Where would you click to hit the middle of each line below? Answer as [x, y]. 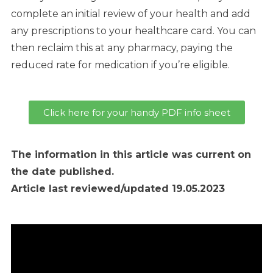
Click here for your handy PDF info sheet [136, 113]
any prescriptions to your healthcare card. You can [133, 31]
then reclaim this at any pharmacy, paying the [122, 48]
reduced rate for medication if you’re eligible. [120, 65]
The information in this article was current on [131, 155]
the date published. [62, 172]
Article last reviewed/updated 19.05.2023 [118, 189]
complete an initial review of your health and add [131, 14]
